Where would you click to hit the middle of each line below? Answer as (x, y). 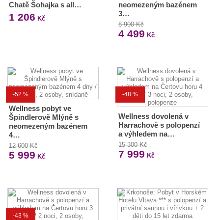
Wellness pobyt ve (40, 108)
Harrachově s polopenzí (159, 125)
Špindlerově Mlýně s (44, 117)
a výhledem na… (146, 134)
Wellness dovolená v (153, 116)
